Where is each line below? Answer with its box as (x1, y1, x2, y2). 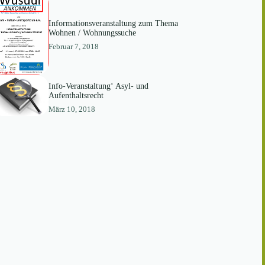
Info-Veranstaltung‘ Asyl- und (48, 81, 148, 91)
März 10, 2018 (48, 104, 95, 114)
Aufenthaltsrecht (48, 91, 104, 100)
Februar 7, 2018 (48, 42, 99, 51)
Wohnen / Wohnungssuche (48, 28, 136, 38)
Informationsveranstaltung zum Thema (48, 19, 178, 28)
